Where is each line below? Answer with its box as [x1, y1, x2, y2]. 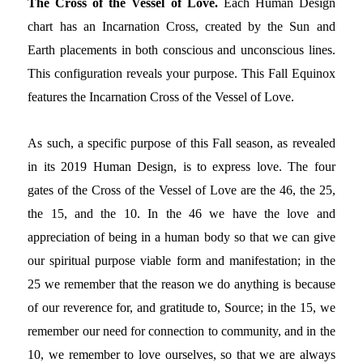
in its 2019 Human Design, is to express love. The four [28, 160, 335, 174]
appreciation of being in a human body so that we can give [28, 230, 335, 245]
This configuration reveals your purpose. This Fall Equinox [28, 66, 335, 81]
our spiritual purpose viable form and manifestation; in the [28, 254, 335, 268]
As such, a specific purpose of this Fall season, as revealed [28, 136, 335, 151]
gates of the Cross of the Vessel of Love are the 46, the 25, [28, 183, 335, 198]
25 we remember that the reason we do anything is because [28, 277, 335, 292]
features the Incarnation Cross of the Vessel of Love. [28, 90, 295, 105]
